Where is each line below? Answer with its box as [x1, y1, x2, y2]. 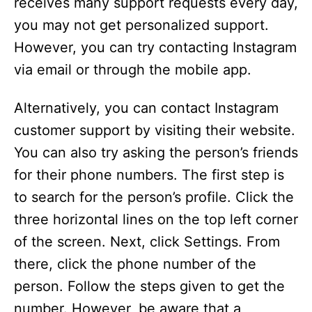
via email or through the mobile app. [14, 61, 251, 79]
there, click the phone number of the [14, 256, 256, 273]
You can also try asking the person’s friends [14, 144, 298, 162]
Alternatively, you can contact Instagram [14, 100, 279, 117]
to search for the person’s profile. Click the [14, 189, 294, 206]
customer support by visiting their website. [14, 122, 295, 139]
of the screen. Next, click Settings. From [14, 233, 280, 251]
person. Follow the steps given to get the [14, 278, 285, 295]
